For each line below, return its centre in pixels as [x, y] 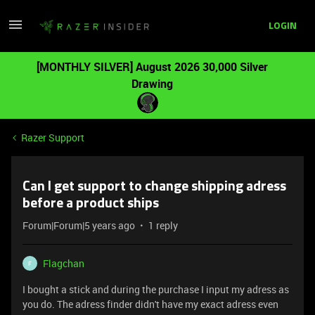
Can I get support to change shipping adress [154, 187]
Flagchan [64, 263]
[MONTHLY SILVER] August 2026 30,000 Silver [152, 67]
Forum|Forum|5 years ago [79, 225]
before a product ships [91, 204]
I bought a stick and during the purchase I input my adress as [156, 289]
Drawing [152, 84]
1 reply [163, 225]
